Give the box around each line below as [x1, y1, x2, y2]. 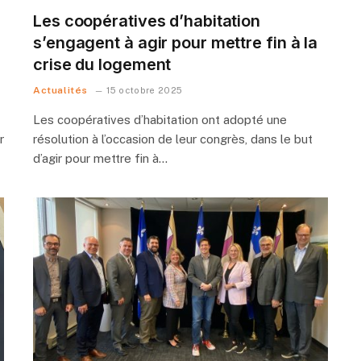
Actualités [33, 84, 88, 96]
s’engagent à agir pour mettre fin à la [33, 32, 318, 52]
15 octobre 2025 [106, 85, 183, 95]
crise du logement [33, 54, 172, 74]
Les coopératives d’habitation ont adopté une [33, 112, 287, 127]
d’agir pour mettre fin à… [33, 151, 168, 165]
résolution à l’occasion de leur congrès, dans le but [33, 131, 313, 146]
